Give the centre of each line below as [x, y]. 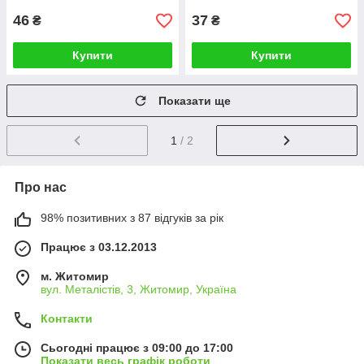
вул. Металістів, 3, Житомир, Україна [139, 289]
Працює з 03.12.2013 [99, 247]
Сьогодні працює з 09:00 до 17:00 [137, 347]
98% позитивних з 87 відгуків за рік [132, 217]
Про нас [41, 187]
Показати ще [195, 101]
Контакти [67, 318]
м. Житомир [75, 276]
